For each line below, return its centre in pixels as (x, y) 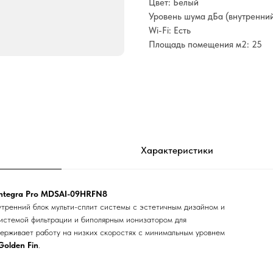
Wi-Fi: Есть (170, 31)
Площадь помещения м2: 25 (205, 45)
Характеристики (177, 150)
